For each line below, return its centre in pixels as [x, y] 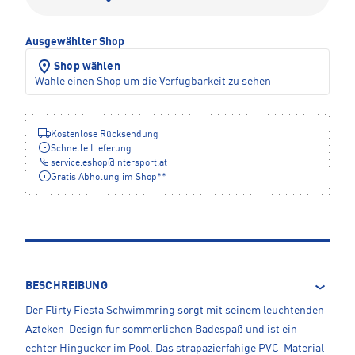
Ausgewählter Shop [75, 42]
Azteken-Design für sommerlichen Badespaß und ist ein [161, 330]
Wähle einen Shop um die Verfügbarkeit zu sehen [153, 82]
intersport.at [141, 164]
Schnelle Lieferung [91, 149]
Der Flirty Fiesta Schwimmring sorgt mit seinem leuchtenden [175, 311]
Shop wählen [87, 67]
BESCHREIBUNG [67, 286]
